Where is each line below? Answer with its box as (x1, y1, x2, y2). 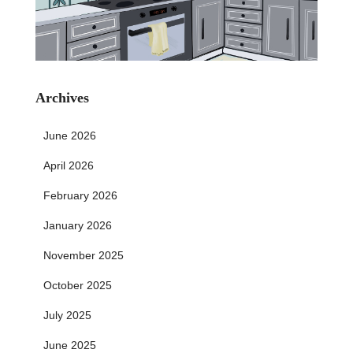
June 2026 (43, 128, 96, 142)
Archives (35, 89, 89, 106)
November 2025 (43, 248, 124, 262)
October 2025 (43, 278, 112, 292)
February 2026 (43, 188, 117, 202)
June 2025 (43, 338, 96, 351)
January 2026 (43, 218, 112, 232)
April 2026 (43, 158, 94, 172)
